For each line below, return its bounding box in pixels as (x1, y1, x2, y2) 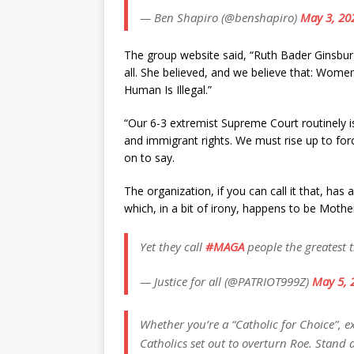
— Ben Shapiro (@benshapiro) (140, 9, 300, 25)
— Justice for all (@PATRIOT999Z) (140, 273, 312, 289)
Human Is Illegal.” (124, 81, 212, 97)
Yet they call (140, 238, 205, 254)
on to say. (124, 149, 175, 165)
